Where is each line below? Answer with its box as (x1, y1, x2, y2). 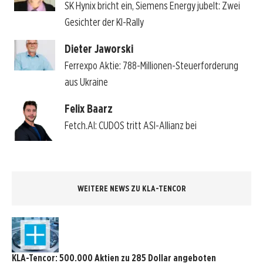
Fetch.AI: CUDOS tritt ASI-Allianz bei (64, 119, 197, 131)
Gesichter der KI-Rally (64, 16, 144, 29)
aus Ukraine (64, 75, 108, 88)
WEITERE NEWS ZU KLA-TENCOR (77, 183, 186, 193)
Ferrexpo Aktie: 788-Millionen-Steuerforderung (64, 59, 238, 72)
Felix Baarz (64, 101, 113, 116)
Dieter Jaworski (64, 41, 133, 56)
